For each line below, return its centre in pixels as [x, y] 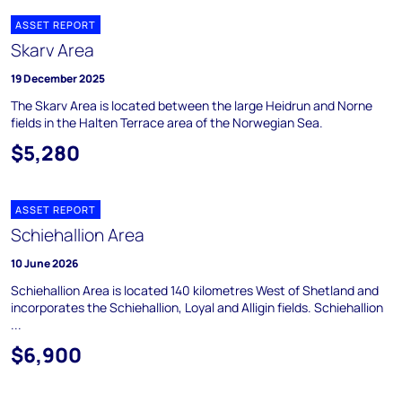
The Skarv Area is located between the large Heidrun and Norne [192, 105]
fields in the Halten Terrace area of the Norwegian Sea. [167, 122]
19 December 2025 [58, 79]
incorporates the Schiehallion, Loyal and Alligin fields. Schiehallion [197, 307]
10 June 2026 [44, 263]
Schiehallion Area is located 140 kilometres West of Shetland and [195, 290]
